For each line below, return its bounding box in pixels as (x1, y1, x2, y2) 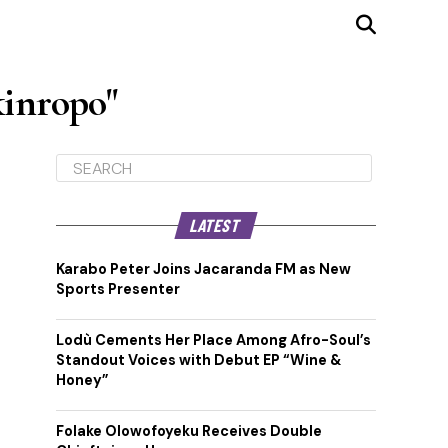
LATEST (188, 214, 245, 236)
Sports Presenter (56, 280, 180, 298)
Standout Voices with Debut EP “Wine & (56, 351, 341, 369)
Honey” (56, 371, 109, 389)
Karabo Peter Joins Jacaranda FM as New (56, 260, 351, 278)
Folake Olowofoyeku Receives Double (56, 422, 322, 440)
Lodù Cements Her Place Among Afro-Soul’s (56, 331, 371, 349)
